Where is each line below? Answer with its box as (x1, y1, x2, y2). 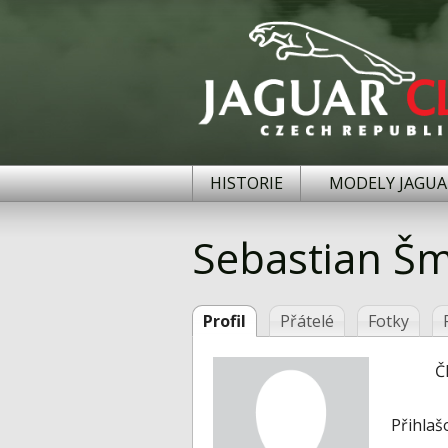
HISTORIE (210, 172, 283, 194)
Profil (203, 310, 246, 332)
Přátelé (280, 310, 334, 332)
